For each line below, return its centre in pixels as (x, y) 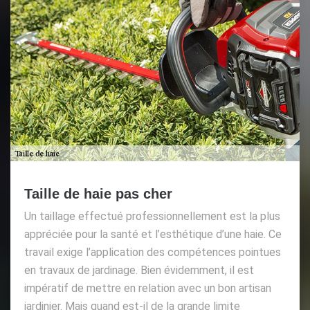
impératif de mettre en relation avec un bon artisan (148, 288)
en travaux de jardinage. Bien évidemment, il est (139, 270)
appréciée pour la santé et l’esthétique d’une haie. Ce (153, 234)
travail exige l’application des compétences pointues (153, 252)
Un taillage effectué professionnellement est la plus (152, 216)
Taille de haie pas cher (98, 194)
